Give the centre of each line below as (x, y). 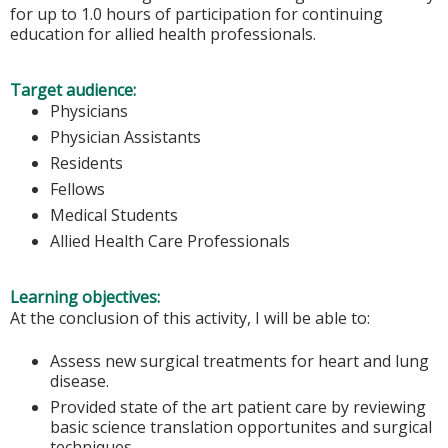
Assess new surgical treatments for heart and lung (239, 360)
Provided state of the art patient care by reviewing (238, 406)
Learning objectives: (87, 297)
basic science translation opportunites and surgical (241, 426)
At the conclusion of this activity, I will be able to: (190, 318)
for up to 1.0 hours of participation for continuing (196, 13)
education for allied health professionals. (165, 33)
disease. (79, 380)
